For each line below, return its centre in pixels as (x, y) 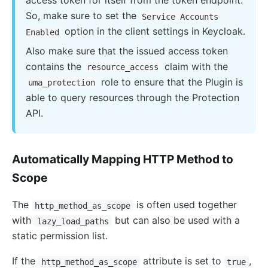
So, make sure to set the (82, 16)
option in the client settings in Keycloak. (154, 31)
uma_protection (62, 82)
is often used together (185, 205)
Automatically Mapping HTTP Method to (123, 159)
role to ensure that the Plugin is (171, 82)
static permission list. (60, 236)
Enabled (42, 32)
